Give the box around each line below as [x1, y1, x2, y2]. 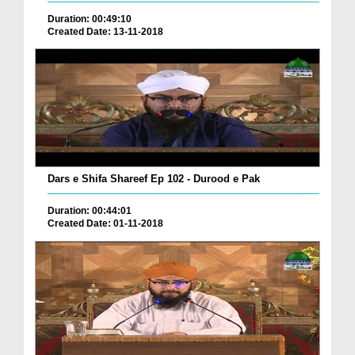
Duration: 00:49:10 [48, 13, 132, 25]
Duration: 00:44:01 [48, 205, 132, 217]
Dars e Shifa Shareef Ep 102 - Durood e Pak [48, 173, 260, 185]
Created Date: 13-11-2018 [48, 25, 163, 37]
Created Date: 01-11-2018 [48, 218, 163, 230]
